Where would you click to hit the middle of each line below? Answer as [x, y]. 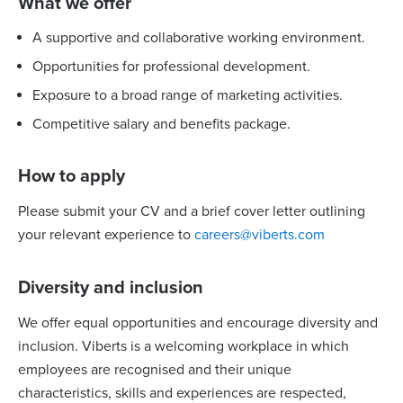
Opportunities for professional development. [171, 67]
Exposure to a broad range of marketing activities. [188, 95]
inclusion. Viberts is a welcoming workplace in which [184, 346]
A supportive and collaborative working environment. [199, 38]
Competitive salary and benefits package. [161, 124]
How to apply [72, 176]
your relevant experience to [106, 235]
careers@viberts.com [260, 235]
